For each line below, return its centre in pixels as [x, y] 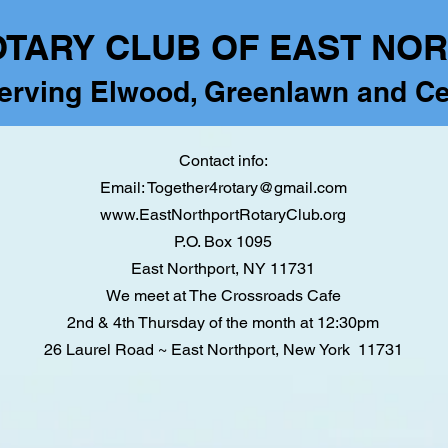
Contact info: [223, 160]
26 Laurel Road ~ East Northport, [161, 349]
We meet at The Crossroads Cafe [223, 295]
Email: [123, 187]
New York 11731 [340, 349]
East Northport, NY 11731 [223, 268]
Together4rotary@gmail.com [246, 187]
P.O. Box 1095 [223, 241]
